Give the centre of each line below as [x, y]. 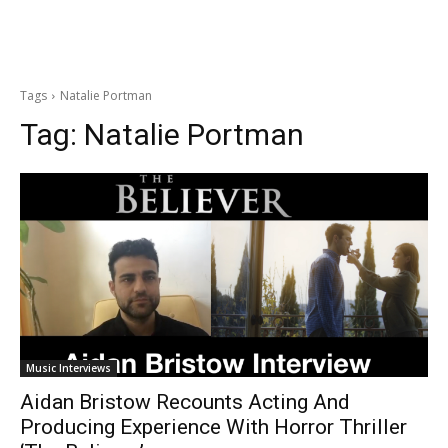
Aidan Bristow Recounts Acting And [185, 402]
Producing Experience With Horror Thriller [213, 427]
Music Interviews [68, 368]
